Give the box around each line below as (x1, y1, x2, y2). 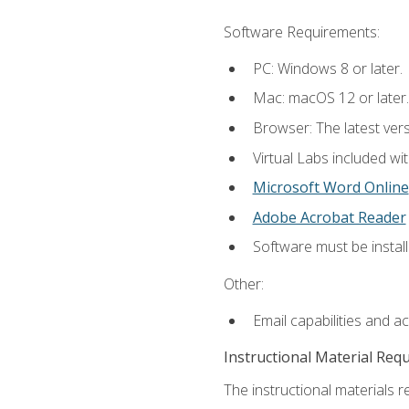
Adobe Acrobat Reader (252, 206, 406, 227)
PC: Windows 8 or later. (252, 58, 403, 79)
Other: (223, 273, 264, 294)
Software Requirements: (223, 21, 380, 42)
